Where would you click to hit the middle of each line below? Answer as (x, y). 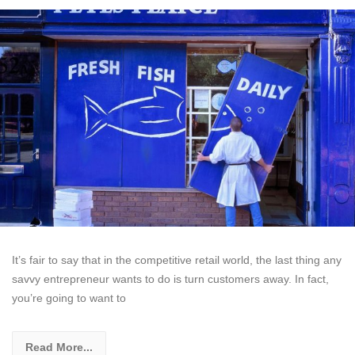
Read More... (59, 347)
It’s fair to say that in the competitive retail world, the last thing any (177, 260)
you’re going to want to (69, 298)
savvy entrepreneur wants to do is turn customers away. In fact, (170, 279)
